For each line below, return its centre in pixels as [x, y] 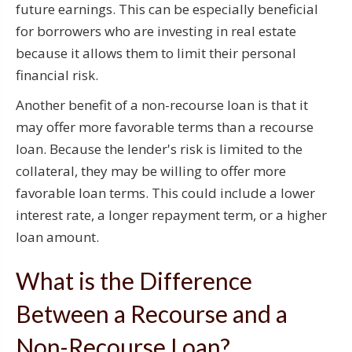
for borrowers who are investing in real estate [156, 31]
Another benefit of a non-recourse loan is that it [162, 104]
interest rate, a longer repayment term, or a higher [171, 214]
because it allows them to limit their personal [156, 53]
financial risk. [57, 75]
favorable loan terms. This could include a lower [165, 192]
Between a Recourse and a [152, 313]
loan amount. [57, 236]
